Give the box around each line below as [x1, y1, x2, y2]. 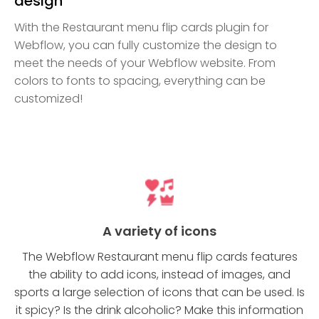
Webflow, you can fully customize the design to [14, 36, 277, 53]
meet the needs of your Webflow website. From [14, 54, 276, 71]
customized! [14, 90, 83, 107]
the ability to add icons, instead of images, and [28, 266, 291, 283]
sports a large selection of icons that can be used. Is [14, 283, 305, 300]
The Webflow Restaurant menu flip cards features [21, 248, 298, 265]
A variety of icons [103, 221, 216, 240]
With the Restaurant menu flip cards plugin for [14, 19, 268, 36]
